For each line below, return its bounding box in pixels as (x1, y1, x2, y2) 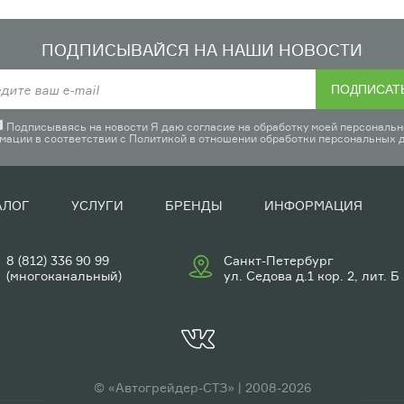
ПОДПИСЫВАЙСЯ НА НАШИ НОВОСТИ (41, 41, 363, 60)
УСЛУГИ (71, 197, 124, 213)
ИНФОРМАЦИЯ (264, 197, 363, 213)
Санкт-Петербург (224, 252, 334, 268)
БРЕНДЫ (165, 197, 223, 213)
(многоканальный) (6, 268, 122, 283)
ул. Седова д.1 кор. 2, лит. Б (224, 268, 399, 283)
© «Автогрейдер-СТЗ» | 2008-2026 (93, 380, 311, 395)
